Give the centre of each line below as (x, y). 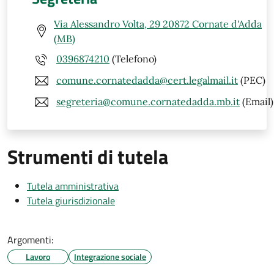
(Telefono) (133, 59)
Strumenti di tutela (88, 156)
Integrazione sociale (110, 256)
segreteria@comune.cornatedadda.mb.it (148, 102)
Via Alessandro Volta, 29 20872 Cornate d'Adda (158, 24)
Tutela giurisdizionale (71, 200)
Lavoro (38, 256)
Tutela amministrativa (73, 186)
